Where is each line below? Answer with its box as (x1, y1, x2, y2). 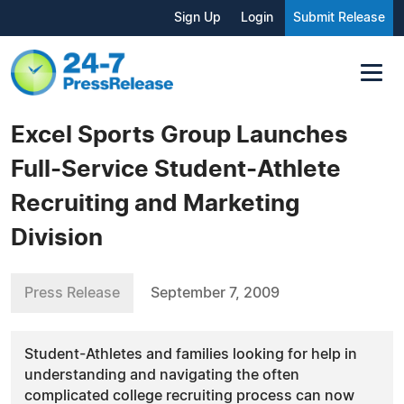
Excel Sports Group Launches (11, 123, 348, 147)
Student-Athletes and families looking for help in (24, 346, 357, 362)
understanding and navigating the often (24, 367, 299, 382)
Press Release (24, 285, 120, 300)
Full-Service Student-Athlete (11, 157, 341, 181)
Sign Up (174, 12, 221, 24)
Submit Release (293, 12, 385, 24)
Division (11, 225, 103, 250)
